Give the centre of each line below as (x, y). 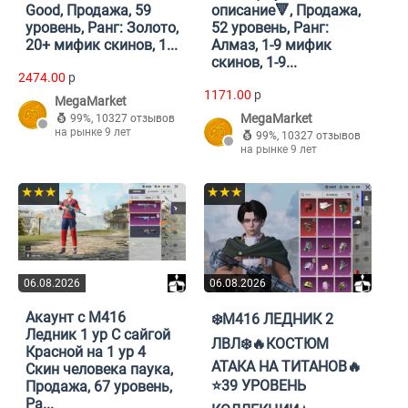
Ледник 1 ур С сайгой (98, 335)
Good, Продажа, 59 (88, 11)
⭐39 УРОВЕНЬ (259, 386)
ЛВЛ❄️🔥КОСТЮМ (270, 344)
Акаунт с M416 (76, 318)
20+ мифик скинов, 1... (102, 46)
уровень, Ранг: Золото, (102, 28)
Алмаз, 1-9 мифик (271, 46)
